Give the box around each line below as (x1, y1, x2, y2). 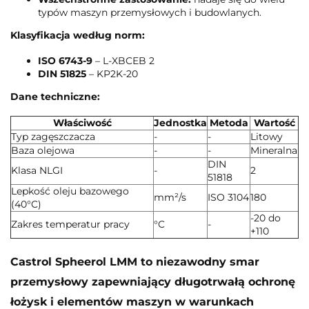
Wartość (253, 116, 295, 129)
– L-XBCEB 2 (92, 54, 154, 67)
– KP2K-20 (86, 67, 138, 80)
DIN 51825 (38, 67, 86, 80)
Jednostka (154, 116, 207, 129)
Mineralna (250, 143, 297, 157)
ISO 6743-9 (38, 54, 92, 67)
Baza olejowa (11, 143, 74, 157)
